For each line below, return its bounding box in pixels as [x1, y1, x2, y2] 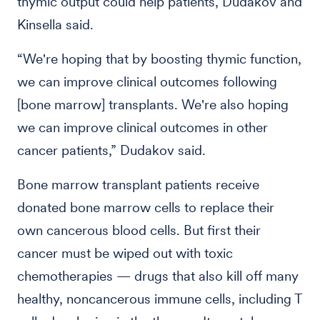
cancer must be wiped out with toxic [17, 245, 233, 261]
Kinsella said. [17, 16, 94, 33]
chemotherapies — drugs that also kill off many [17, 268, 299, 284]
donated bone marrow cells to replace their [17, 199, 274, 216]
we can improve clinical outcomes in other [17, 119, 268, 136]
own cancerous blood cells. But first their [17, 222, 261, 239]
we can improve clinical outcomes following [17, 74, 277, 90]
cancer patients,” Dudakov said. [17, 142, 206, 159]
